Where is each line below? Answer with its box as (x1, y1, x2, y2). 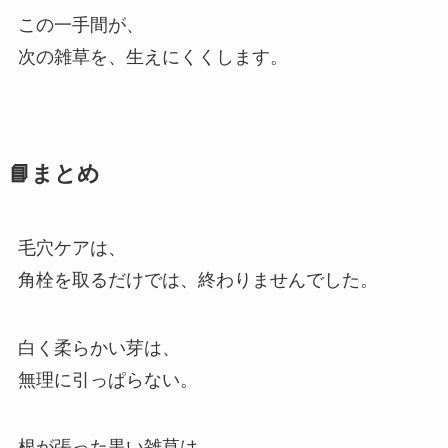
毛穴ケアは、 (17, 237, 126, 258)
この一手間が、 (17, 14, 144, 35)
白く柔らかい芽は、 (17, 337, 180, 358)
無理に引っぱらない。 (17, 369, 198, 390)
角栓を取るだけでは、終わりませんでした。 (17, 269, 378, 290)
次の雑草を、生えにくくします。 (17, 46, 288, 67)
